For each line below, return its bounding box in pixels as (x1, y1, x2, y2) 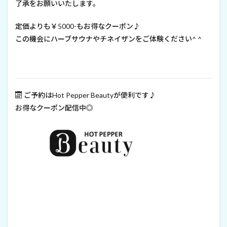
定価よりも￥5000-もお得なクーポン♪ (15, 22, 140, 31)
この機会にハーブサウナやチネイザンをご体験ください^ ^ (15, 34, 202, 44)
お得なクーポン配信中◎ (15, 103, 93, 112)
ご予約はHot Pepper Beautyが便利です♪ (22, 91, 156, 100)
